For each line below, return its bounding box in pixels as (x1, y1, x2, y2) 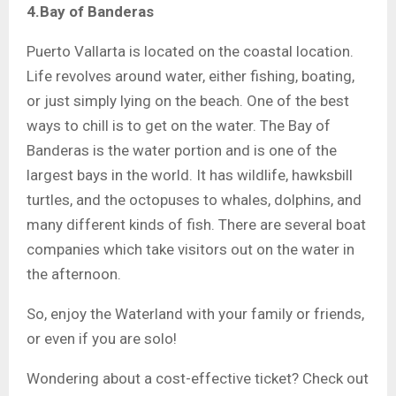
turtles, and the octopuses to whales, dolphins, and (27, 190, 362, 209)
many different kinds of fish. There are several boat (27, 215, 366, 233)
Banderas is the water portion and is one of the (27, 141, 337, 159)
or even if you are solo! (27, 329, 180, 347)
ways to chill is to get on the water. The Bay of (27, 116, 331, 134)
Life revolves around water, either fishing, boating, (27, 66, 354, 85)
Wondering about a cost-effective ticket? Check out (27, 369, 369, 387)
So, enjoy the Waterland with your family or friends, (27, 304, 364, 323)
